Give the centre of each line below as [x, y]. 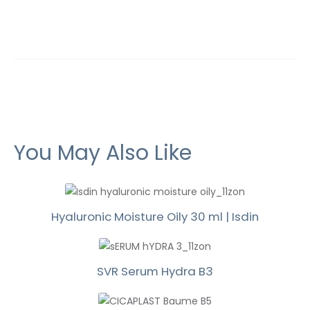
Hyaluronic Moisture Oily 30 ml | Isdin [155, 216]
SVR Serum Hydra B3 [155, 271]
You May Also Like [103, 152]
